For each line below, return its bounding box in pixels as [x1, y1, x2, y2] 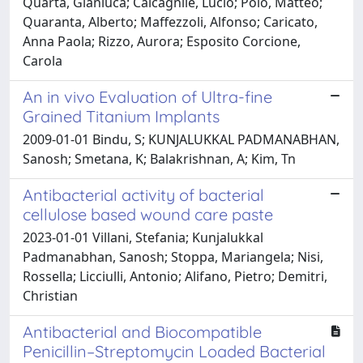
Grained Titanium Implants [23, 105, 220, 126]
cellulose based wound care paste [23, 203, 273, 224]
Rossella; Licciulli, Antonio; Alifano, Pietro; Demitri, [23, 267, 327, 285]
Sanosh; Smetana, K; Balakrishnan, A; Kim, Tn [23, 149, 296, 168]
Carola [23, 51, 62, 70]
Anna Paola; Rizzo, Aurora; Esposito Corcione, [23, 32, 301, 50]
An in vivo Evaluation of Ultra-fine [23, 86, 272, 107]
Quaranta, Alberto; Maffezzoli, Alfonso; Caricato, [23, 12, 318, 31]
